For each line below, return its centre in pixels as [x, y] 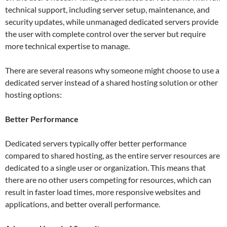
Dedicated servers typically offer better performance [96, 143]
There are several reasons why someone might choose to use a [112, 70]
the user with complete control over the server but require [105, 33]
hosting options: [33, 94]
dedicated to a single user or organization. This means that [105, 167]
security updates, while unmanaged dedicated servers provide [112, 21]
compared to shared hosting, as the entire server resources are [112, 155]
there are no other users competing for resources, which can [108, 179]
